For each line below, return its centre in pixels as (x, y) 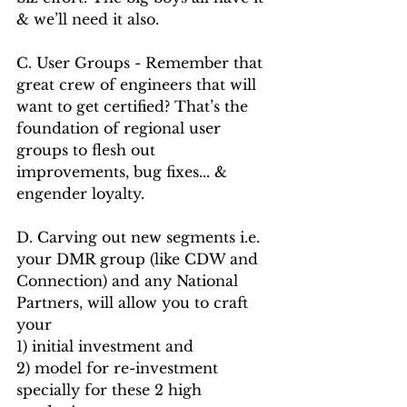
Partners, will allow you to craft (134, 303)
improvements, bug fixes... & (124, 172)
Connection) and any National (129, 281)
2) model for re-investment (119, 368)
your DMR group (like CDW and (139, 259)
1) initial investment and (107, 346)
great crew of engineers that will (139, 84)
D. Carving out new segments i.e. (140, 237)
